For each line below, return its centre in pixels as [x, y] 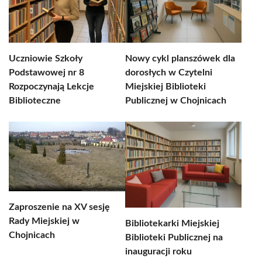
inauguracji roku [158, 251]
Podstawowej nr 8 [46, 73]
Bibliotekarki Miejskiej [172, 223]
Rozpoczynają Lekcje [51, 87]
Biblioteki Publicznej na [174, 237]
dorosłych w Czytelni [169, 73]
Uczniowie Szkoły [46, 58]
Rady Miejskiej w [44, 221]
